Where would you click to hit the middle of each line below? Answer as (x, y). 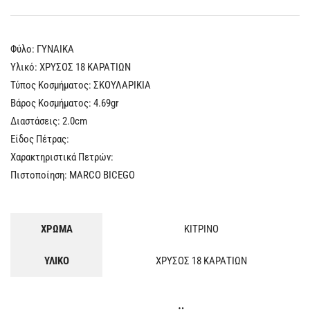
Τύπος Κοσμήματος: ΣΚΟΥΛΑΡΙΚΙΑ (81, 85)
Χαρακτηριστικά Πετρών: (62, 157)
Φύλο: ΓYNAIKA (42, 49)
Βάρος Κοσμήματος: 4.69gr (65, 103)
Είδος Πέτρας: (40, 139)
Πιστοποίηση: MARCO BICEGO (73, 175)
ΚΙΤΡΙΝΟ (201, 229)
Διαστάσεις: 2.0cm (49, 121)
